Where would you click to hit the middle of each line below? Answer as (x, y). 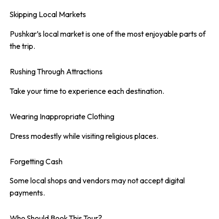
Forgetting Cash (36, 161)
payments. (27, 193)
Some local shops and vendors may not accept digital (97, 181)
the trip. (22, 46)
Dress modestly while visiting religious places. (84, 136)
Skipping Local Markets (48, 14)
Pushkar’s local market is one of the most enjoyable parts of (108, 34)
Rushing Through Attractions (56, 72)
